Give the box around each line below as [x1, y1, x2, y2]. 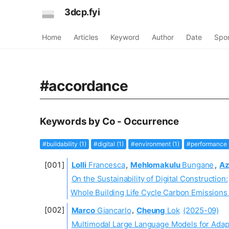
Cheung [136, 205, 166, 215]
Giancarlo [95, 205, 131, 215]
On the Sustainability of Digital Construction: [71, 173, 228, 184]
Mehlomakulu [130, 159, 180, 170]
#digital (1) [93, 140, 124, 148]
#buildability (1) [42, 140, 86, 148]
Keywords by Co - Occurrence [40, 115, 179, 127]
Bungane [180, 159, 214, 170]
